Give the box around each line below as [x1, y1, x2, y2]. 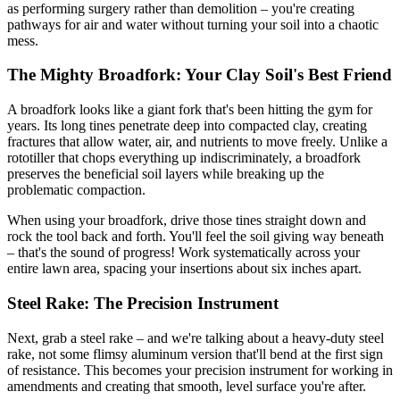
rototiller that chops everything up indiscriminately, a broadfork [7, 150, 361, 166]
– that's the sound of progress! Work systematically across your [7, 245, 360, 261]
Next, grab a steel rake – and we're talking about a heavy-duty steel [7, 329, 384, 346]
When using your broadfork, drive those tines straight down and [7, 212, 366, 229]
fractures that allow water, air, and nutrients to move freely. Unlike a [7, 134, 387, 150]
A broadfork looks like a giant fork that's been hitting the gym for [7, 102, 372, 118]
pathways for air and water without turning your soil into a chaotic [7, 16, 379, 32]
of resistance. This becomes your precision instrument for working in [7, 362, 393, 378]
